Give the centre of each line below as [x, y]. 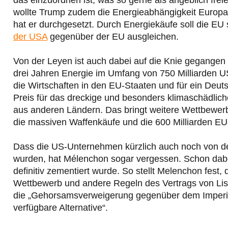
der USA [30, 36]
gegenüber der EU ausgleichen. [113, 36]
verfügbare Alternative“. [61, 207]
